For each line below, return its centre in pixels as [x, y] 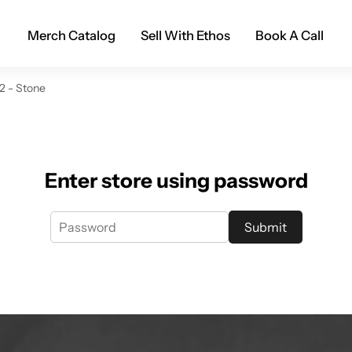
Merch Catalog [72, 35]
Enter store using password [176, 181]
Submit [265, 227]
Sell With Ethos [186, 35]
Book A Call [290, 35]
